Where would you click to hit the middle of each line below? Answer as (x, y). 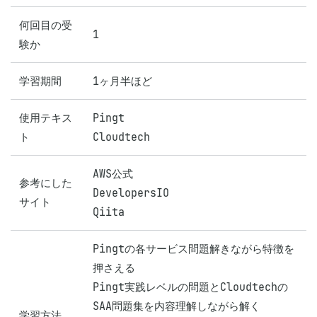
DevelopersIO (131, 193)
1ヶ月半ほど (122, 81)
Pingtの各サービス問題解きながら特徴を (194, 249)
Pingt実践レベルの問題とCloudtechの (190, 287)
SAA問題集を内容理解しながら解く (177, 306)
